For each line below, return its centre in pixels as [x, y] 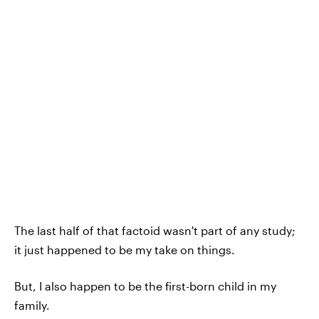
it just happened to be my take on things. [125, 249]
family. [32, 305]
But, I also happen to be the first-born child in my [145, 286]
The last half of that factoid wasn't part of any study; [155, 230]
